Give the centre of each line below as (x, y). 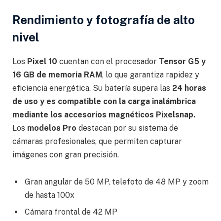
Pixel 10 (43, 61)
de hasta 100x (50, 195)
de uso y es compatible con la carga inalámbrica (104, 101)
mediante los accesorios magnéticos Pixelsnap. (104, 114)
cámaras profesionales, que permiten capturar (97, 141)
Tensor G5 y (182, 61)
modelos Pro (53, 128)
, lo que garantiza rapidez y (151, 74)
